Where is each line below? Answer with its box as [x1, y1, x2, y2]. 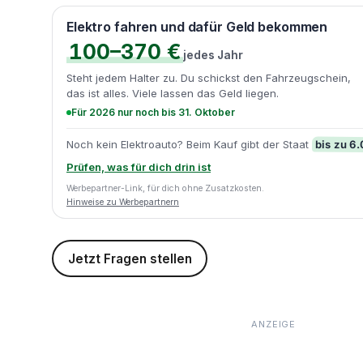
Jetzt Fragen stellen [67, 250, 192, 267]
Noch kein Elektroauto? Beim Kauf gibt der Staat [66, 138, 312, 151]
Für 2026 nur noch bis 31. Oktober [71, 106, 235, 118]
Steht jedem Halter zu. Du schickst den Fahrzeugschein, [66, 71, 351, 84]
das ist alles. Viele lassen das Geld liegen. [66, 87, 279, 100]
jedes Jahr [183, 49, 243, 62]
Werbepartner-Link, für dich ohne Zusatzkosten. [66, 183, 264, 194]
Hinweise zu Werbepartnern [66, 197, 179, 207]
